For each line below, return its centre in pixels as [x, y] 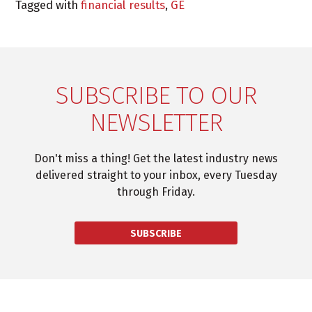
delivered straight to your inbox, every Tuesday [156, 175]
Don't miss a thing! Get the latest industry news [156, 159]
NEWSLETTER [156, 123]
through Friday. [156, 192]
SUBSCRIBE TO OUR [156, 96]
